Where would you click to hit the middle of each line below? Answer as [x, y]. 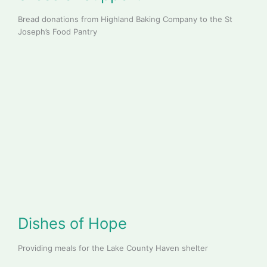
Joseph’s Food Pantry [57, 32]
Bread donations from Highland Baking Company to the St [125, 19]
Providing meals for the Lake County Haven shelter [113, 248]
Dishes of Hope [72, 223]
